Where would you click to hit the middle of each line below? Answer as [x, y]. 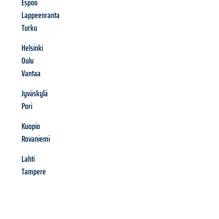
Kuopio [31, 126]
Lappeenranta [41, 15]
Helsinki [32, 48]
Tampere [34, 172]
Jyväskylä [35, 94]
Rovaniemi [36, 139]
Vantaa [31, 74]
